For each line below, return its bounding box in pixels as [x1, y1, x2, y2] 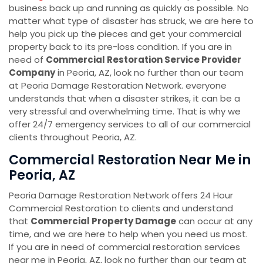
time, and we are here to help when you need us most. [9, 228, 248, 241]
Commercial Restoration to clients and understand [9, 202, 233, 215]
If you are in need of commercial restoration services [9, 241, 240, 254]
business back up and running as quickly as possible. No [9, 2, 249, 15]
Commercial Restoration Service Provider [46, 53, 241, 66]
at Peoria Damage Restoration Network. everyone [9, 79, 227, 92]
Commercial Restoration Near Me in [9, 151, 251, 170]
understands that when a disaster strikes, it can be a [9, 92, 240, 105]
